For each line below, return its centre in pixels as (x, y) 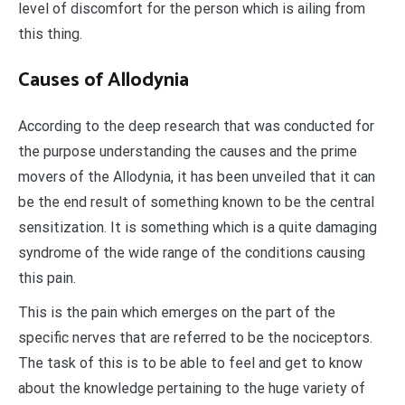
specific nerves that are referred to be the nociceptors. (195, 337)
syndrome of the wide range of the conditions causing (192, 252)
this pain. (47, 278)
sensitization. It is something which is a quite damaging (198, 227)
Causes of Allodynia (104, 80)
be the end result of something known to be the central (196, 202)
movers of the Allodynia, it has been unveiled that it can (197, 176)
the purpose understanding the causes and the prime (188, 151)
